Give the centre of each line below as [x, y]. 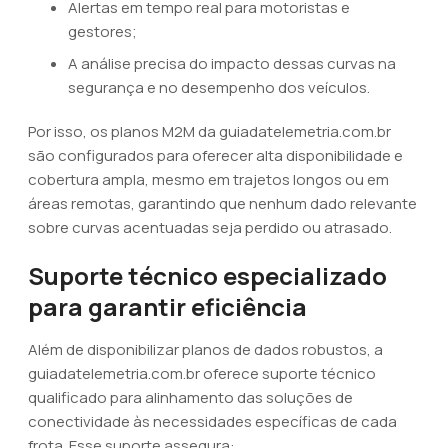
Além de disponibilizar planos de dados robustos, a [205, 349]
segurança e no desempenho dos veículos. [219, 87]
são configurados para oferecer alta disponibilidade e [215, 155]
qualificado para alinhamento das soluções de [190, 397]
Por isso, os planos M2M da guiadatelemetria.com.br [209, 131]
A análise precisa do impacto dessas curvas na [232, 63]
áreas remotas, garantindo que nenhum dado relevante [222, 203]
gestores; [102, 31]
